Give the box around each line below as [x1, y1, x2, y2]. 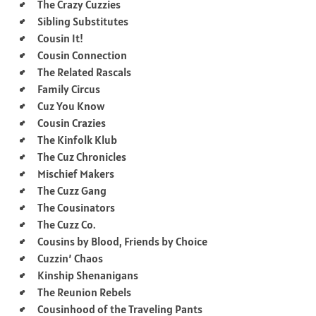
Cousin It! [37, 30, 83, 45]
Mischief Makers [37, 166, 114, 181]
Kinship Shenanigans [37, 267, 138, 282]
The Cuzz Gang [37, 183, 107, 197]
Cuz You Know [37, 98, 104, 113]
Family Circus [37, 81, 100, 96]
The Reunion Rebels [37, 284, 131, 299]
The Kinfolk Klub [37, 132, 117, 147]
